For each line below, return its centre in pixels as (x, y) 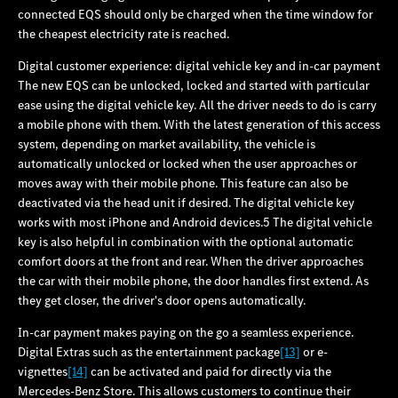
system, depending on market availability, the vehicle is (167, 143)
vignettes (43, 371)
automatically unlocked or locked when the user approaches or (187, 163)
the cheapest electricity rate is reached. (123, 33)
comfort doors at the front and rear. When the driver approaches (191, 261)
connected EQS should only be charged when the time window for (195, 14)
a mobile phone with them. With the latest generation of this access (199, 124)
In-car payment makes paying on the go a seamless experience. (186, 332)
